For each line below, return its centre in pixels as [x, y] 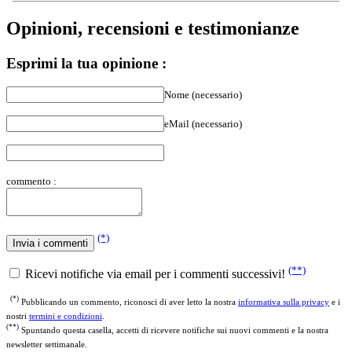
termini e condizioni [66, 301]
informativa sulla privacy [284, 287]
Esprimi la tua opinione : [86, 49]
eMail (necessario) [203, 110]
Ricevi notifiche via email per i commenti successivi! [155, 259]
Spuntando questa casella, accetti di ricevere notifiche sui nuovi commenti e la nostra [174, 315]
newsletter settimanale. [47, 330]
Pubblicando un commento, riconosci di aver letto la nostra [128, 287]
